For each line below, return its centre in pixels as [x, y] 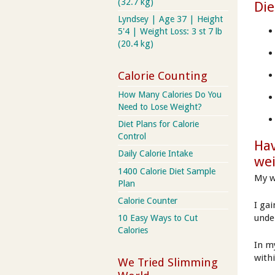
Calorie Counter [148, 200]
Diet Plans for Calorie [158, 124]
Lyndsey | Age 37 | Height [170, 19]
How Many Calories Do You [170, 95]
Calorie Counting [163, 76]
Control [132, 137]
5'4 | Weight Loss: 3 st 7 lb [170, 32]
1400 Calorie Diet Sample [167, 171]
